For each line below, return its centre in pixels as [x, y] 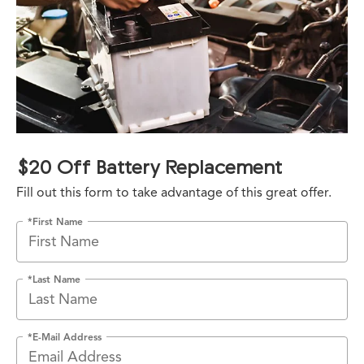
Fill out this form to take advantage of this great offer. [174, 192]
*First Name [55, 221]
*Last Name [54, 279]
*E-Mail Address [65, 336]
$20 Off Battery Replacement [149, 166]
